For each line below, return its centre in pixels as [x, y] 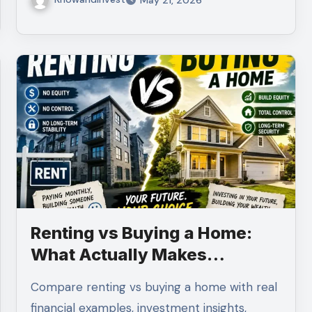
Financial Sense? [102, 276]
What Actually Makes [119, 254]
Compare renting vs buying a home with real [35, 287]
